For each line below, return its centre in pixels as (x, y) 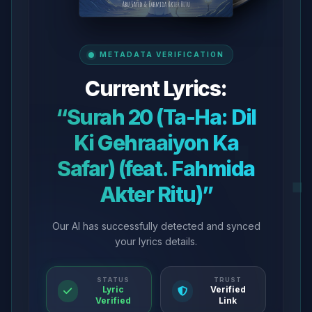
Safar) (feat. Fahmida (156, 169)
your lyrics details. (156, 241)
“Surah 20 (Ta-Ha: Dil (156, 117)
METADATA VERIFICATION (162, 54)
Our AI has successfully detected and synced (156, 226)
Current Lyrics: (156, 88)
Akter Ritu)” (156, 194)
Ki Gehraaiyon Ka (156, 143)
